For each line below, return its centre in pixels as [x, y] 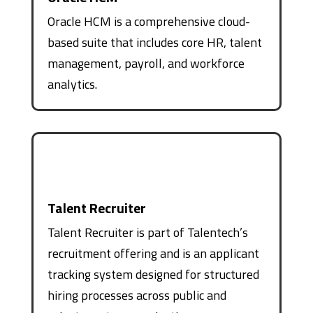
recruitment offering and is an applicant [153, 253]
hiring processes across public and [137, 295]
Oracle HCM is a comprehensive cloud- [148, 21]
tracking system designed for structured [153, 274]
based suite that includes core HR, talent [154, 42]
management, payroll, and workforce [146, 63]
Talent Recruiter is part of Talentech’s [147, 232]
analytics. [72, 84]
